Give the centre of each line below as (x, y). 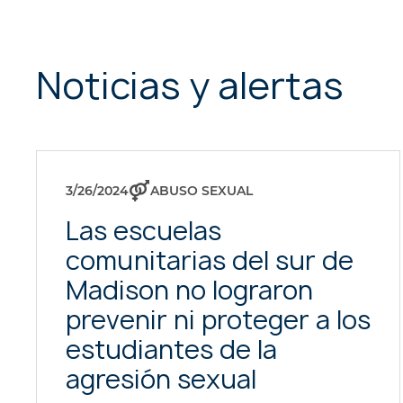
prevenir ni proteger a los (218, 320)
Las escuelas (143, 231)
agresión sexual (161, 379)
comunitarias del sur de (210, 260)
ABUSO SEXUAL (201, 191)
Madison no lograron (189, 290)
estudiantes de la (171, 349)
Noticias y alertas (190, 85)
